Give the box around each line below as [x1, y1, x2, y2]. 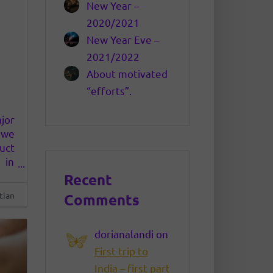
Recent [63, 170, 112, 190]
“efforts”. [87, 84, 132, 97]
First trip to [94, 244, 148, 257]
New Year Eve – [87, 33, 160, 46]
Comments [63, 190, 140, 210]
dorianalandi [94, 227, 154, 240]
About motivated [87, 67, 168, 80]
